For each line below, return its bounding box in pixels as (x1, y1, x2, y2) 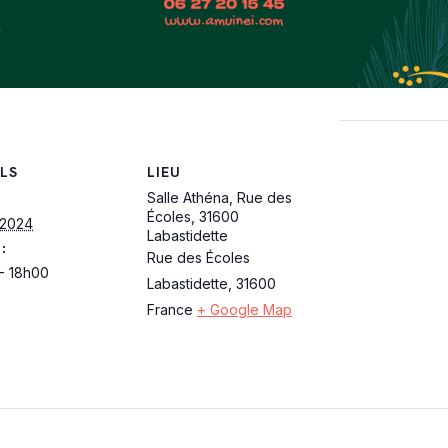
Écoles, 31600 (147, 207, 239, 225)
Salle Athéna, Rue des (147, 188, 292, 206)
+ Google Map (197, 300, 292, 318)
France (147, 300, 193, 318)
